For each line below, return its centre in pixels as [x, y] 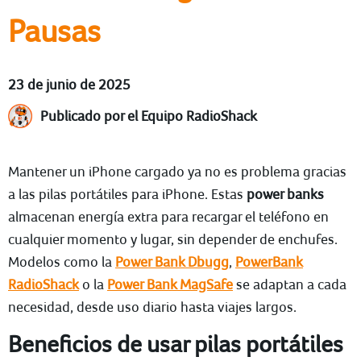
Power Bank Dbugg [172, 262]
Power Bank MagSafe [170, 284]
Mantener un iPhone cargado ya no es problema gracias [177, 172]
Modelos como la [62, 262]
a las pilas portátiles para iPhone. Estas [127, 194]
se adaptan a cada [290, 284]
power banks [285, 194]
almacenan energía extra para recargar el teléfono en [168, 217]
